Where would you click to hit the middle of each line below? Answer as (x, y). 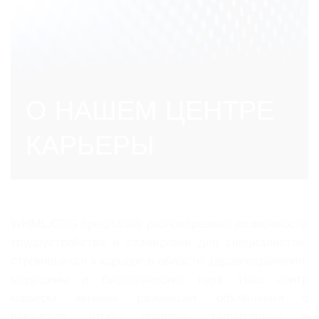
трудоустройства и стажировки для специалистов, (159, 243)
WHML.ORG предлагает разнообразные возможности (159, 224)
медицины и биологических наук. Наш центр (159, 280)
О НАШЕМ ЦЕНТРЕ (150, 110)
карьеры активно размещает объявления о (159, 298)
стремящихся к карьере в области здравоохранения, (159, 261)
